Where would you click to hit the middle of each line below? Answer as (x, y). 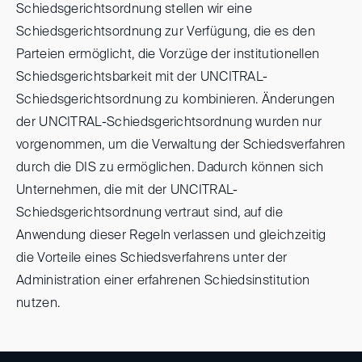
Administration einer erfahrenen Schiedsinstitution (163, 281)
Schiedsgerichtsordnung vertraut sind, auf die (149, 213)
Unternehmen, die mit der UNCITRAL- (127, 190)
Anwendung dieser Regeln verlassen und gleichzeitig (171, 236)
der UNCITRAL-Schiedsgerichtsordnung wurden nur (169, 122)
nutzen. (38, 303)
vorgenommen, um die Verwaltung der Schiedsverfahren (181, 145)
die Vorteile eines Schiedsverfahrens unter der (152, 258)
